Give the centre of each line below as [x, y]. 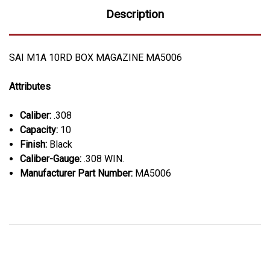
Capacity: [39, 130]
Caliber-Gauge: [51, 159]
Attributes [30, 86]
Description [135, 14]
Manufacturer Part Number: [77, 173]
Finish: [34, 144]
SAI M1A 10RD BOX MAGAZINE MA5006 [96, 57]
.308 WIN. [103, 159]
